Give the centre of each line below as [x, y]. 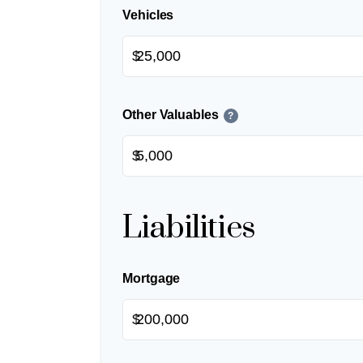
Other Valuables [171, 115]
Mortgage [152, 279]
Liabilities [190, 228]
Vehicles [148, 15]
